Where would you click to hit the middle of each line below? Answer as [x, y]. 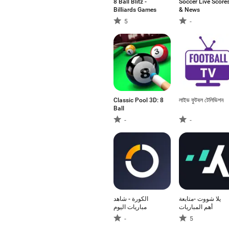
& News [189, 10]
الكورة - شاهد [131, 199]
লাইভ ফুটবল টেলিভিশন [201, 100]
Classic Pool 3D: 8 [139, 100]
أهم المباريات [196, 207]
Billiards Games [135, 10]
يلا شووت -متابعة [200, 199]
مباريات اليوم [130, 207]
